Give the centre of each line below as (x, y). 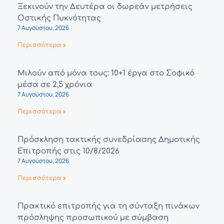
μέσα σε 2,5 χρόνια (55, 85)
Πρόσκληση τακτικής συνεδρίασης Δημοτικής (109, 140)
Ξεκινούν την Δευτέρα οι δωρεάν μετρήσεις (105, 7)
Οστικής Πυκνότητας (59, 18)
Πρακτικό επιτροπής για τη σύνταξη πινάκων (108, 206)
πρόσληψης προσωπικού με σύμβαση (93, 218)
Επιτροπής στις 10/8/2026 (68, 151)
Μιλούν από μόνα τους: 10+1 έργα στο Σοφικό (106, 73)
